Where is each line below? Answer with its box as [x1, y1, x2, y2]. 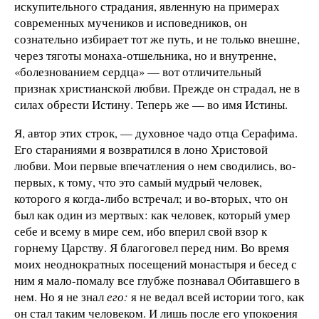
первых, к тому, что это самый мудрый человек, [14, 173, 262, 190]
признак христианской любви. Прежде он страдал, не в [14, 79, 300, 96]
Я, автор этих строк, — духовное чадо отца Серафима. [14, 124, 298, 141]
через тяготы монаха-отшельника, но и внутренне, [14, 46, 276, 63]
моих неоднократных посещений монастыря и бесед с [14, 255, 297, 272]
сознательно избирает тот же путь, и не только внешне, [14, 30, 300, 47]
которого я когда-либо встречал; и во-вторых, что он [14, 189, 288, 206]
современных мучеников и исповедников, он [14, 14, 247, 31]
